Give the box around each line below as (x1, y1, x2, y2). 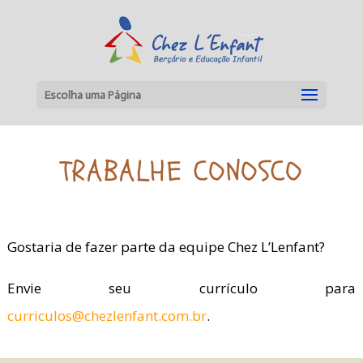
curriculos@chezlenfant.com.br (6, 306, 207, 325)
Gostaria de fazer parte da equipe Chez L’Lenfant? (6, 237, 325, 256)
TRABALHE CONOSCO (59, 152, 303, 191)
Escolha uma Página (44, 88, 141, 102)
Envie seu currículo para (6, 279, 357, 297)
